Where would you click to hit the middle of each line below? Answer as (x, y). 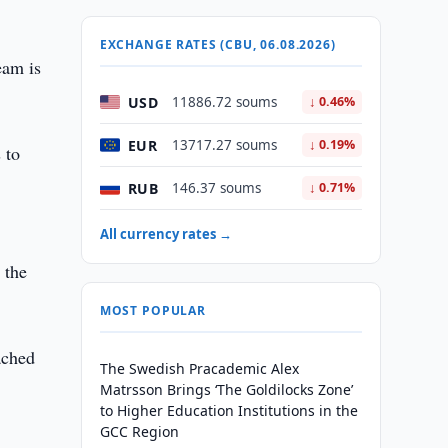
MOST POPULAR (152, 310)
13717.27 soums (224, 145)
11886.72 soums (224, 102)
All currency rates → (165, 234)
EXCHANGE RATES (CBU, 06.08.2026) (217, 44)
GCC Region (139, 431)
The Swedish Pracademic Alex (199, 368)
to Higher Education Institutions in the (228, 410)
